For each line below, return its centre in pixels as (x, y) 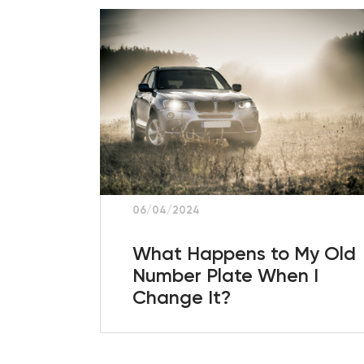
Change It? (182, 297)
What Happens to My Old (245, 253)
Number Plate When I (226, 275)
